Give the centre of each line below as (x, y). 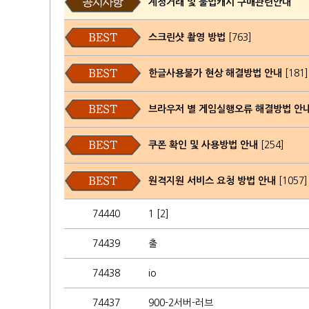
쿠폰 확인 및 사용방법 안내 (203, 145)
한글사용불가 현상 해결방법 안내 (215, 73)
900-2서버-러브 (181, 303)
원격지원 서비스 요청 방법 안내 (212, 181)
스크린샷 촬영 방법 (187, 37)
